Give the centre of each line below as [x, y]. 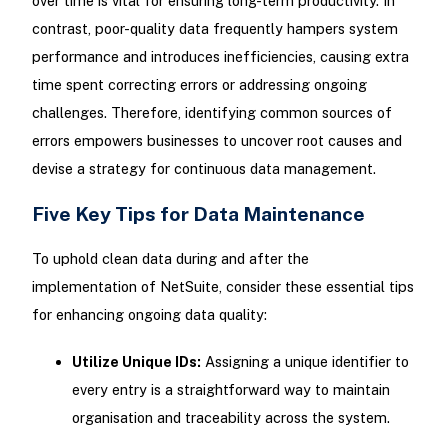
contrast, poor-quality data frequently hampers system [214, 29]
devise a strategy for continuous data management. [203, 169]
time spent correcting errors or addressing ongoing [199, 85]
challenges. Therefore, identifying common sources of [211, 113]
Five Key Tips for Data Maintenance [198, 214]
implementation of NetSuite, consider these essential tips [222, 286]
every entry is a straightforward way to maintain [230, 389]
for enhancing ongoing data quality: [149, 314]
